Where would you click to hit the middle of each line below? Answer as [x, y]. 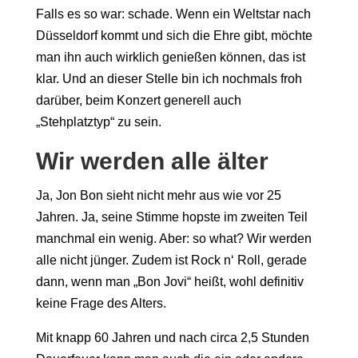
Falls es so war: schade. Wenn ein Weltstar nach [173, 14]
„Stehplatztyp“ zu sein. [98, 121]
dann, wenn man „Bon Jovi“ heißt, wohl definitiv [169, 281]
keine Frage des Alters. [101, 303]
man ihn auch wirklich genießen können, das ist [170, 57]
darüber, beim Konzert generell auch [138, 100]
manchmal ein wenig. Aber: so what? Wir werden [173, 238]
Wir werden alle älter [152, 161]
